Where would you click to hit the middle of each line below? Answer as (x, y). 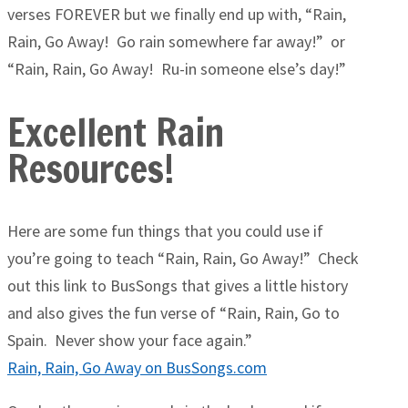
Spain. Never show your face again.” (130, 341)
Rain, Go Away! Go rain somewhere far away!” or (176, 42)
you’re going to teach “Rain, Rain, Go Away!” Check (183, 259)
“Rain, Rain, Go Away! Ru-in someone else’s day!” (177, 69)
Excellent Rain (116, 133)
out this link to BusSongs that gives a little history (178, 286)
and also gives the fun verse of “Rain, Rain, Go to (173, 313)
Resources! (91, 169)
